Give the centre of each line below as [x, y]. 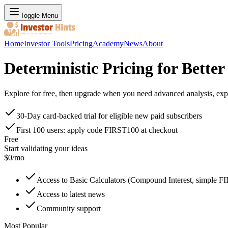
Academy [108, 44]
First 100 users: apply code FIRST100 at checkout [97, 130]
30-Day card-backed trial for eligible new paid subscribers [109, 116]
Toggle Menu [39, 16]
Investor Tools [47, 44]
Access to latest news [71, 194]
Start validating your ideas [46, 148]
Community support [69, 208]
